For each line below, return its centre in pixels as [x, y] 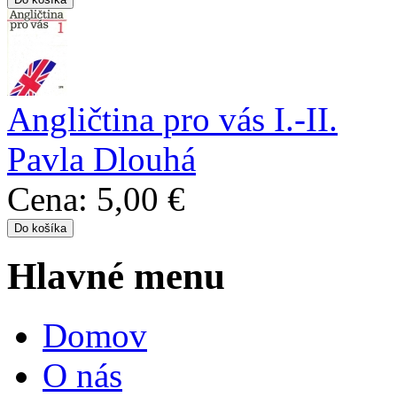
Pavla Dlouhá [101, 159]
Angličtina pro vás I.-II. [172, 119]
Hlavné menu [116, 276]
